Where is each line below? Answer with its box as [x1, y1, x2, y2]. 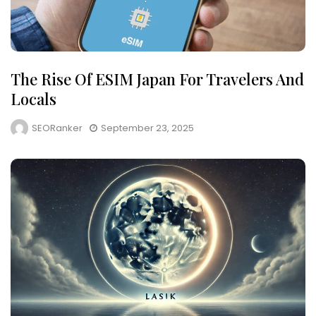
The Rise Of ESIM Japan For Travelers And [11, 68, 304, 90]
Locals [11, 88, 56, 110]
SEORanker [32, 121, 83, 135]
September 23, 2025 [101, 121, 194, 135]
